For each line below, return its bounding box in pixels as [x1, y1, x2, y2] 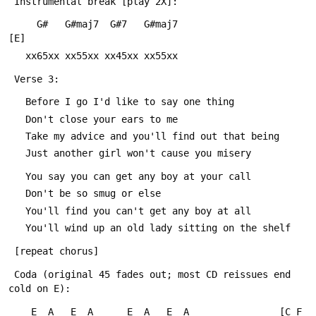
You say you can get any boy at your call [25, 171, 251, 183]
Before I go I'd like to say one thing [25, 96, 234, 108]
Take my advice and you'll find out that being [25, 130, 279, 142]
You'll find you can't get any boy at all [25, 205, 251, 217]
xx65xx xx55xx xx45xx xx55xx [25, 49, 178, 61]
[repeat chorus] [14, 245, 99, 257]
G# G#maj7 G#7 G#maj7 [8, 18, 37, 30]
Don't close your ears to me [25, 113, 178, 125]
